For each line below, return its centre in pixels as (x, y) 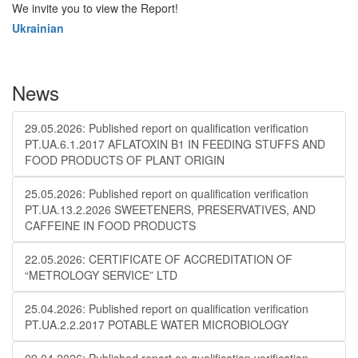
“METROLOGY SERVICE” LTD (101, 275)
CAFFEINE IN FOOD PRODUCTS (110, 225)
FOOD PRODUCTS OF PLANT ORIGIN (125, 160)
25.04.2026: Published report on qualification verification (167, 308)
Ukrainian (38, 28)
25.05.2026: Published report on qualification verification (167, 193)
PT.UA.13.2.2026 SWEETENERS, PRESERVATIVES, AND (170, 209)
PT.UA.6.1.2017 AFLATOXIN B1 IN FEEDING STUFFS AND (175, 144)
